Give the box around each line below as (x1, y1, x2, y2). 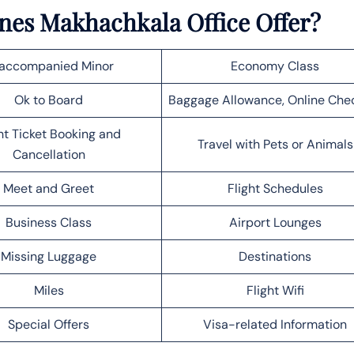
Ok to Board (14, 91, 83, 108)
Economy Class (231, 57, 319, 74)
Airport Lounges (228, 213, 322, 231)
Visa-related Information (203, 315, 347, 333)
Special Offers (8, 315, 89, 333)
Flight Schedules (227, 179, 323, 197)
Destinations (239, 247, 311, 265)
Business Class (6, 213, 92, 231)
